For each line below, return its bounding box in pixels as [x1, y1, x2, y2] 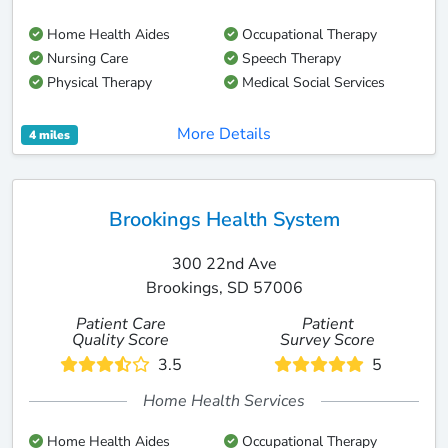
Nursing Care [43, 49, 128, 68]
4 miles [28, 127, 70, 143]
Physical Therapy [43, 73, 152, 92]
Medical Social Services [238, 73, 385, 92]
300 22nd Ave [171, 253, 277, 275]
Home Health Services [143, 390, 305, 412]
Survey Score [280, 329, 375, 351]
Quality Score [72, 329, 169, 351]
